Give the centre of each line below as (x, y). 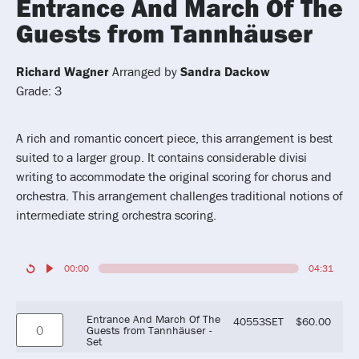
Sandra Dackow (225, 72)
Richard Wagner (63, 72)
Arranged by (145, 72)
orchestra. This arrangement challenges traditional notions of (179, 195)
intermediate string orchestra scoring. (116, 214)
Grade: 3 (39, 91)
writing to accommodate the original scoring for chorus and (174, 176)
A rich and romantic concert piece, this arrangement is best (174, 137)
